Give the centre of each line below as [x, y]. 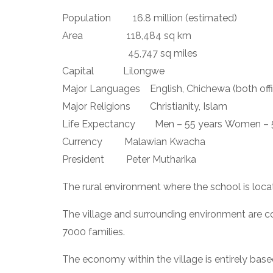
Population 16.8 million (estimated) [150, 18]
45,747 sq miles [130, 53]
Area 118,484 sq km [127, 36]
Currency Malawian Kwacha [134, 142]
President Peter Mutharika [129, 159]
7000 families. [94, 232]
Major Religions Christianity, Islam [145, 106]
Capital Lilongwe [113, 71]
